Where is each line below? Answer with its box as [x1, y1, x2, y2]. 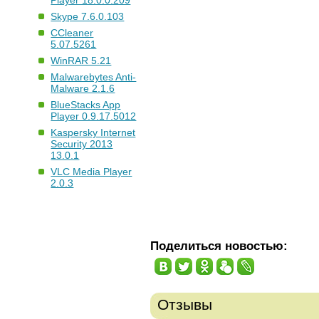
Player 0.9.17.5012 [51, 110, 137, 122]
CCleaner [51, 27, 94, 39]
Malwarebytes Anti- [51, 71, 137, 83]
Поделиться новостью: [150, 239, 288, 252]
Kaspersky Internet [51, 127, 136, 139]
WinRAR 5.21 [51, 55, 112, 67]
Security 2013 [51, 138, 113, 150]
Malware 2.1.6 [51, 83, 115, 95]
